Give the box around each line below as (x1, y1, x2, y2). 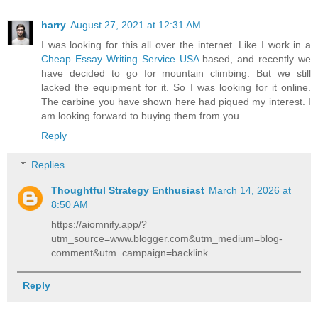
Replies (31, 159, 65, 171)
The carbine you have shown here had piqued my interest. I (41, 95, 311, 107)
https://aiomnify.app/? (51, 219, 148, 231)
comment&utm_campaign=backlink (51, 247, 209, 259)
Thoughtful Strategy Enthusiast (51, 185, 205, 197)
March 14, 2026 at (209, 185, 292, 197)
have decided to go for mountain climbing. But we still (41, 67, 311, 79)
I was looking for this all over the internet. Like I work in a (41, 38, 311, 50)
